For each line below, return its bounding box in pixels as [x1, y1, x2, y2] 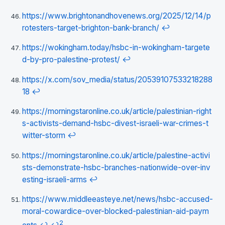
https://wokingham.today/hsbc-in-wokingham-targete [22, 43, 210, 52]
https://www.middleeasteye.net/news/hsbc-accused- [22, 194, 213, 204]
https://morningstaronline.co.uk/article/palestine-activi [22, 150, 210, 160]
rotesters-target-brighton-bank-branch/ [22, 23, 159, 33]
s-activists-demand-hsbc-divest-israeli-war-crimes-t [22, 119, 208, 128]
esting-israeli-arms [22, 174, 87, 184]
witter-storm [22, 131, 65, 140]
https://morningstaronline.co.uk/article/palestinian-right [22, 106, 211, 116]
